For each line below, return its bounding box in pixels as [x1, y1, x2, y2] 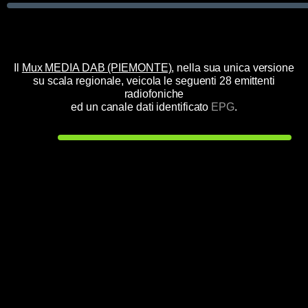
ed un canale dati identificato [71, 101, 212, 113]
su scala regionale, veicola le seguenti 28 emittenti [33, 75, 275, 87]
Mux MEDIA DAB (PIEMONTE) [21, 62, 172, 74]
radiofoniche [124, 88, 184, 100]
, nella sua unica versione [171, 62, 294, 74]
